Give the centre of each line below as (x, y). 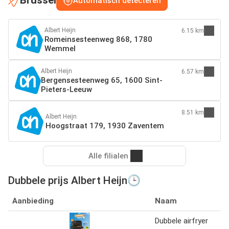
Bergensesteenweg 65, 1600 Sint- (102, 80)
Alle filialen (108, 156)
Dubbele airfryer (181, 221)
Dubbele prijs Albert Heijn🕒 (74, 180)
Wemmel (60, 48)
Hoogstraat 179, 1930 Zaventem (105, 125)
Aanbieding (33, 201)
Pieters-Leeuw (67, 89)
